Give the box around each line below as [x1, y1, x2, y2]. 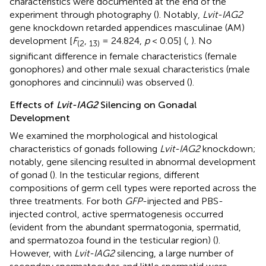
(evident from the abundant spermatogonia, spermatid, [9, 221, 241, 233]
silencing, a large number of [115, 248, 233, 259]
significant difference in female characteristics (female [9, 50, 237, 62]
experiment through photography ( [9, 8, 156, 20]
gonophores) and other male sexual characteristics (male [9, 64, 250, 75]
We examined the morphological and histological [9, 130, 218, 141]
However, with [9, 248, 74, 259]
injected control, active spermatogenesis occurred [9, 208, 223, 220]
